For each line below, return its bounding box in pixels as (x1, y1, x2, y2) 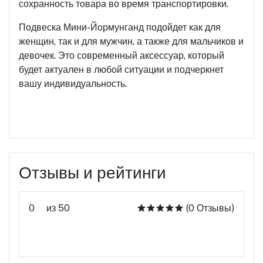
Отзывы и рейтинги (19, 163, 166, 182)
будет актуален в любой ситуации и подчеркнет (19, 64, 224, 75)
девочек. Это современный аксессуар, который (19, 50, 224, 61)
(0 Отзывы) (186, 203, 234, 214)
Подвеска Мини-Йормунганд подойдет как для (19, 22, 221, 33)
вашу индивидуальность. (19, 78, 127, 89)
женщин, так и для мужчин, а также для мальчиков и (19, 36, 244, 47)
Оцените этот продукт (132, 230, 227, 241)
